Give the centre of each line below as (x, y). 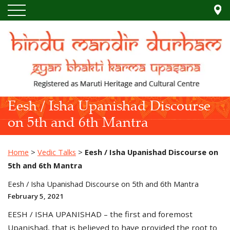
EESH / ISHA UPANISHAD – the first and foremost (100, 214)
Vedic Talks (57, 152)
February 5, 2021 (36, 196)
